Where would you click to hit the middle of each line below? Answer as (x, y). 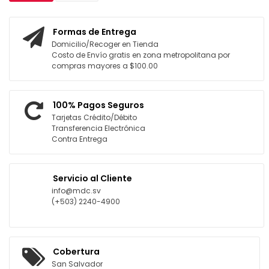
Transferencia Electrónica (98, 128)
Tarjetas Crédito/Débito (94, 117)
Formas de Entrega (95, 32)
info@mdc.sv (76, 190)
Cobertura (76, 251)
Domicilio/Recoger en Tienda (105, 44)
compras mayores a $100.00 (105, 65)
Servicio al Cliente (92, 178)
